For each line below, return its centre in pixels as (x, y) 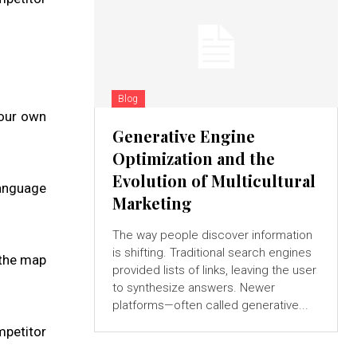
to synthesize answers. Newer (193, 288)
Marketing (152, 203)
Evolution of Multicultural (214, 181)
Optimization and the (193, 159)
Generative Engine (183, 136)
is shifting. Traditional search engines (212, 253)
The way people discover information (212, 235)
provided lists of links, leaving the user (214, 271)
